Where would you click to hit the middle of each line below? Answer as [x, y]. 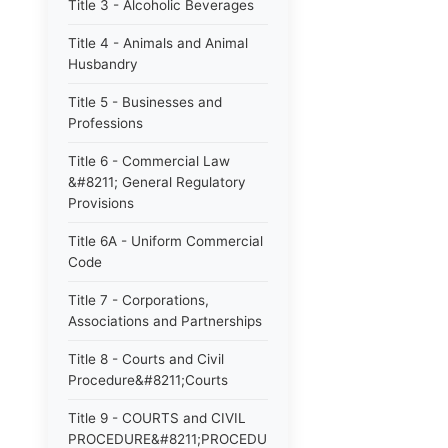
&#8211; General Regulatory [157, 182]
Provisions [101, 203]
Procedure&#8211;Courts [148, 380]
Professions [105, 123]
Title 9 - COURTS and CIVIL [157, 418]
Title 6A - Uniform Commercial [165, 241]
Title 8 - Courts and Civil [146, 359]
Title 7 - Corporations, [138, 300]
